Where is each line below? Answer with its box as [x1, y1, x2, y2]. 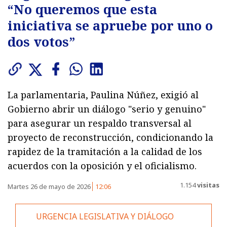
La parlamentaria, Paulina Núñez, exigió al [8, 88, 199, 101]
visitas [196, 180, 219, 190]
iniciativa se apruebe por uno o [8, 16, 213, 34]
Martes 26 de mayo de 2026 [8, 181, 92, 191]
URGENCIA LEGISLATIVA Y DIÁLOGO [36, 210, 174, 222]
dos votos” [8, 32, 75, 50]
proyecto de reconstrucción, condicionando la [8, 131, 213, 143]
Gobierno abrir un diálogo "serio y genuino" [8, 102, 206, 115]
